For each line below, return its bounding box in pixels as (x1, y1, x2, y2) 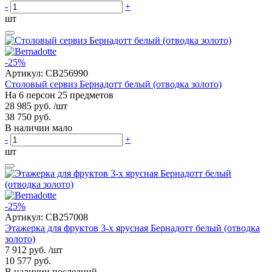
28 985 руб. (5, 100, 51, 111)
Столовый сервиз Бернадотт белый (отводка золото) (5, 78, 222, 89)
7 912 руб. (5, 244, 46, 255)
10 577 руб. (5, 255, 51, 266)
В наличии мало (5, 122, 72, 133)
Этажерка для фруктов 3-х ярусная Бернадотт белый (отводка (5, 222, 260, 233)
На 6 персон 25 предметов (5, 89, 114, 100)
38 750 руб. (5, 111, 51, 122)
